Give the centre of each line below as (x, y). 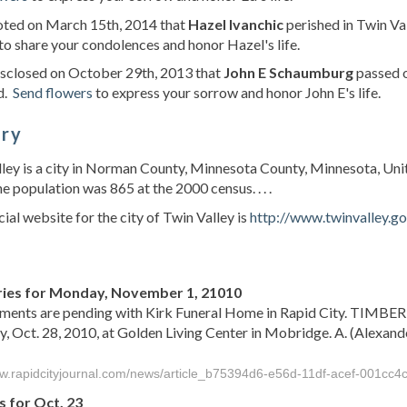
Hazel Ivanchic (236, 24)
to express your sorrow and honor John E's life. (237, 93)
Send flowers (53, 93)
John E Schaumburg (288, 73)
